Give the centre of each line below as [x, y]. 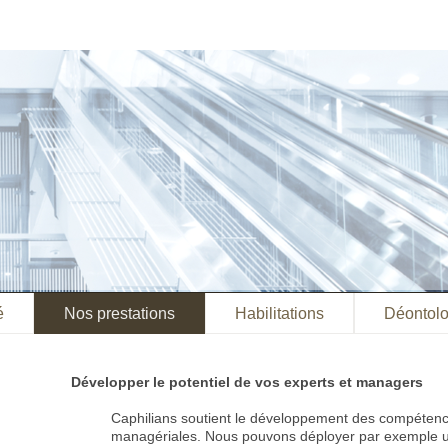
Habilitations [279, 313]
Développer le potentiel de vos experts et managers [247, 382]
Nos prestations [119, 313]
